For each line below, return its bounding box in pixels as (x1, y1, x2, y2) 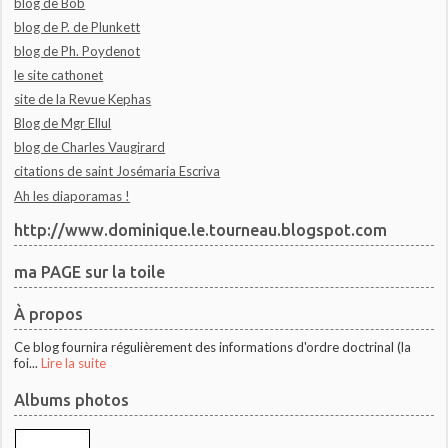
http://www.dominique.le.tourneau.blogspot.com (14, 220, 388, 239)
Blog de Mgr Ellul (14, 115, 112, 132)
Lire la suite (41, 354, 107, 371)
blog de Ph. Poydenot (14, 42, 141, 59)
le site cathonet (14, 66, 104, 83)
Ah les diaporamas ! (14, 187, 131, 204)
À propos (14, 305, 84, 324)
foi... (14, 354, 39, 371)
